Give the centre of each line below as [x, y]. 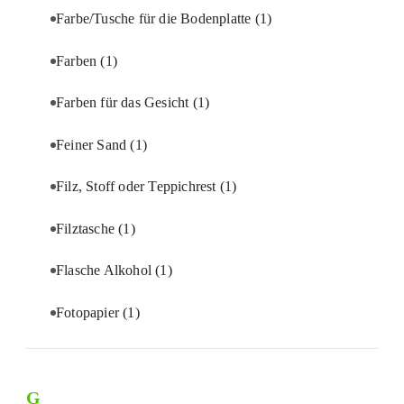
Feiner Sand [93, 144]
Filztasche [87, 228]
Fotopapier [90, 312]
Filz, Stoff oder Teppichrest [138, 187]
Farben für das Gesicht [124, 103]
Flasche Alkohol [106, 271]
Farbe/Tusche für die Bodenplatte [156, 19]
